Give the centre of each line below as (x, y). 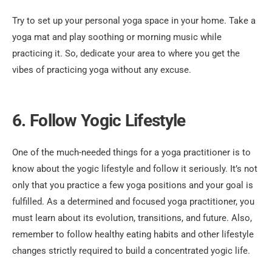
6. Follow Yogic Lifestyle (99, 121)
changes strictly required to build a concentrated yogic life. (131, 251)
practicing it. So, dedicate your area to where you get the (126, 54)
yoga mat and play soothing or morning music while (117, 37)
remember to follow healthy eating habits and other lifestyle (133, 235)
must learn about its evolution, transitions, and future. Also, (132, 218)
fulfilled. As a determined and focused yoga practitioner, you (133, 202)
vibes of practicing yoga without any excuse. (102, 70)
